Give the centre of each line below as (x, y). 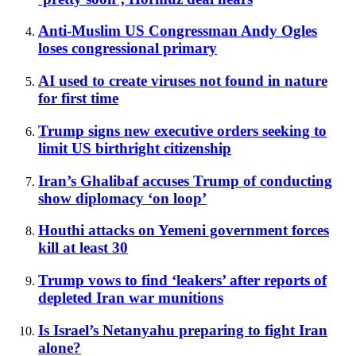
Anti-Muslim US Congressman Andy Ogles (178, 31)
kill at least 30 (83, 248)
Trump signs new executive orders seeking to (182, 130)
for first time (78, 99)
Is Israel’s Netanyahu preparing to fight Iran (183, 330)
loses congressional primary (128, 48)
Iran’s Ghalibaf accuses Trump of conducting (185, 180)
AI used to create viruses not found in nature (183, 81)
